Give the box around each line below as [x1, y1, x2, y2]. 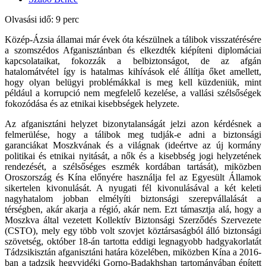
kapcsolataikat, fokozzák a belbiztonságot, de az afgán [5, 56, 261, 66]
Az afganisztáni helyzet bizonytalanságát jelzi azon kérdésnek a [5, 119, 261, 129]
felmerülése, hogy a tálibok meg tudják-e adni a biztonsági [5, 129, 261, 140]
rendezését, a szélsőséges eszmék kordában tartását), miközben [5, 161, 261, 172]
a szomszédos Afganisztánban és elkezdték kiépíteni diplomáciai [5, 45, 261, 56]
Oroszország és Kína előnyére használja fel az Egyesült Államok [5, 172, 261, 183]
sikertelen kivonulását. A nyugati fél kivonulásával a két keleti [5, 183, 261, 194]
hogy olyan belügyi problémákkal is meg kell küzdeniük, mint [5, 77, 261, 88]
